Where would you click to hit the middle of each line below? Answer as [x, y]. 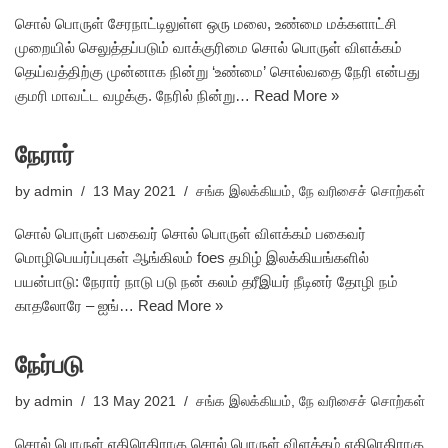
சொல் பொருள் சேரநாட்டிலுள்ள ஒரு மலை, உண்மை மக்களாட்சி [206, 23]
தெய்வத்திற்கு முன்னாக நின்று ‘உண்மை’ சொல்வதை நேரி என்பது [217, 71]
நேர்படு [49, 364]
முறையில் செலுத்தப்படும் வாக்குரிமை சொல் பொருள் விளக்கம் [208, 47]
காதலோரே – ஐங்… [76, 305]
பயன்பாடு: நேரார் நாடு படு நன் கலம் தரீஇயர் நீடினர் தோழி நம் [206, 281]
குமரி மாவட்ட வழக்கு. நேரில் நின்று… [134, 95]
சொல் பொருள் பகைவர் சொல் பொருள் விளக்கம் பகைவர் [190, 233]
